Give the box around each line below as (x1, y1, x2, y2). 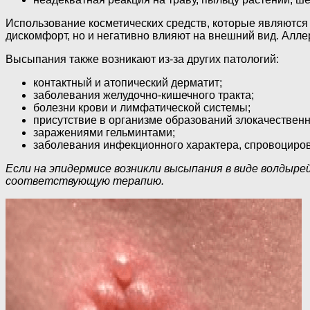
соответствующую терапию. (6, 174, 164, 187)
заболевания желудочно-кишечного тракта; (33, 89, 254, 101)
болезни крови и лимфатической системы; (33, 101, 250, 113)
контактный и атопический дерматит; (33, 76, 222, 89)
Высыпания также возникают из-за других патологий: (6, 53, 279, 65)
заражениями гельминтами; (33, 126, 175, 138)
